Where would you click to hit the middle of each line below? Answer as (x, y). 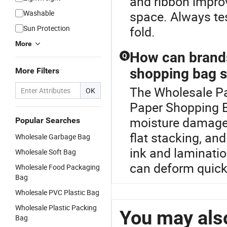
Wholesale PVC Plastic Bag (57, 192)
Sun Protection (47, 28)
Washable (39, 13)
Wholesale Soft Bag (46, 152)
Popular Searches (48, 120)
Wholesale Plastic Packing (56, 207)
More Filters (37, 71)
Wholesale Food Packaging (58, 167)
